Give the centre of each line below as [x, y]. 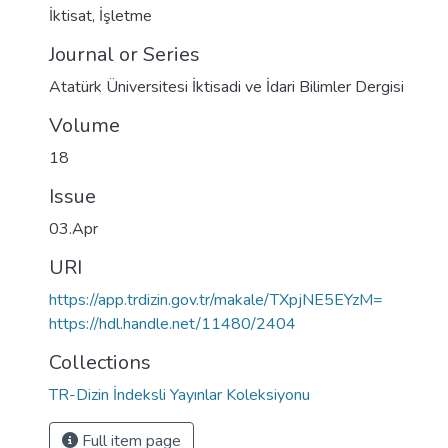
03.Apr [73, 229]
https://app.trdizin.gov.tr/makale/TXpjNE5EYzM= [216, 300]
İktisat [70, 16]
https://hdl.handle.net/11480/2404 [172, 324]
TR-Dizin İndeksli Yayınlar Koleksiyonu [179, 395]
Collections [100, 362]
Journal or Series [124, 54]
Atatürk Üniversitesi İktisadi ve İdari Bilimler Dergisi [226, 87]
